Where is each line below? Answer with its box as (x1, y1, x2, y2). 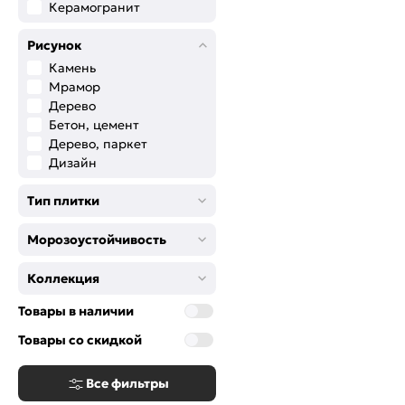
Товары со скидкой (18, 332, 142, 348)
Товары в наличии (18, 303, 134, 319)
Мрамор (49, 79, 100, 95)
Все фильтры (86, 375, 169, 391)
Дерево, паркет (49, 136, 147, 152)
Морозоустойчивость (27, 231, 166, 248)
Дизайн (49, 155, 97, 171)
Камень (49, 60, 96, 76)
